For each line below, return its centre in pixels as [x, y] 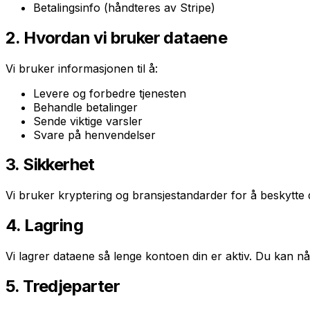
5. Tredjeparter [63, 286]
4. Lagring [44, 226]
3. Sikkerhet [50, 165]
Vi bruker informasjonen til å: [82, 68]
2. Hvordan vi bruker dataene [117, 37]
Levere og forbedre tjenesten [110, 93]
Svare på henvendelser [94, 135]
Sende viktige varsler [88, 121]
